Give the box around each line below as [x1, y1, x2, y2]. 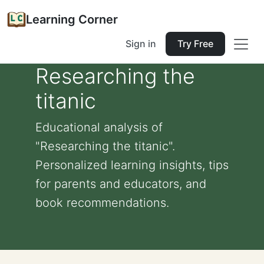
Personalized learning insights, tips [35, 158, 229, 172]
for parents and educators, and [35, 177, 206, 191]
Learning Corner [26, 12, 118, 27]
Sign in [126, 38, 156, 49]
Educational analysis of [35, 120, 163, 134]
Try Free [177, 38, 213, 49]
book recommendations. [35, 196, 169, 210]
